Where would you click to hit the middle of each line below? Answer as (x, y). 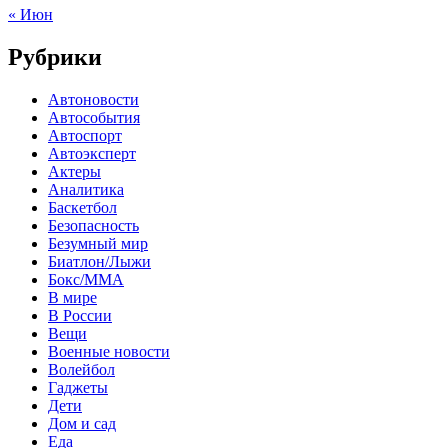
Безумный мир (98, 244)
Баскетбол (82, 208)
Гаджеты (78, 388)
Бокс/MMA (86, 280)
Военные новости (109, 352)
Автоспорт (85, 136)
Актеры (74, 172)
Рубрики (55, 57)
